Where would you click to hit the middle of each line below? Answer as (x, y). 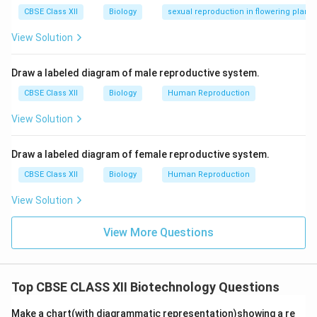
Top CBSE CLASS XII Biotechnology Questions (145, 287)
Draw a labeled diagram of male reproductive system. (136, 73)
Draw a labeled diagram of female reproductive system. (140, 154)
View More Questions (158, 232)
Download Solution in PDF (158, 32)
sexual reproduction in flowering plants (242, 12)
